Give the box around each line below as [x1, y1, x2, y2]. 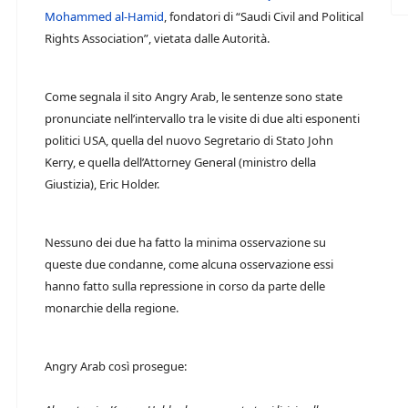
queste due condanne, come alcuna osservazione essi [45, 256, 333, 272]
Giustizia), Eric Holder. [45, 176, 159, 192]
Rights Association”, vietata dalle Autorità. [45, 30, 270, 46]
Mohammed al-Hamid [45, 8, 164, 25]
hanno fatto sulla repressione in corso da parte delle [45, 278, 325, 294]
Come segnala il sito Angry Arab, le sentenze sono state [45, 88, 342, 105]
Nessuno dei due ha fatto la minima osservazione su [45, 234, 326, 250]
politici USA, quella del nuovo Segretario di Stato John [45, 132, 333, 148]
